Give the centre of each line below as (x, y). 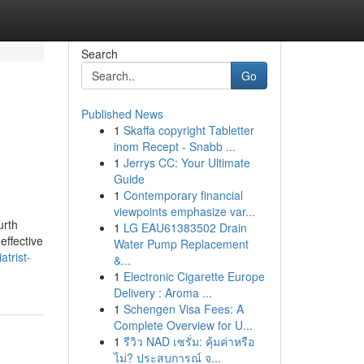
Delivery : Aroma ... (162, 292)
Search (99, 54)
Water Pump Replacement (181, 244)
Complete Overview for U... (183, 325)
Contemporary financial (183, 195)
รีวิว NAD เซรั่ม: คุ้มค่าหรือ (188, 341)
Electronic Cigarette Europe (194, 276)
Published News (122, 114)
